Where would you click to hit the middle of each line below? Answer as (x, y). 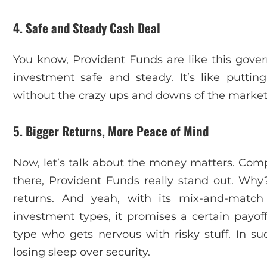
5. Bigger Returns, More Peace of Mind (111, 131)
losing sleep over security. (82, 252)
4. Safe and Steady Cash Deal (87, 28)
